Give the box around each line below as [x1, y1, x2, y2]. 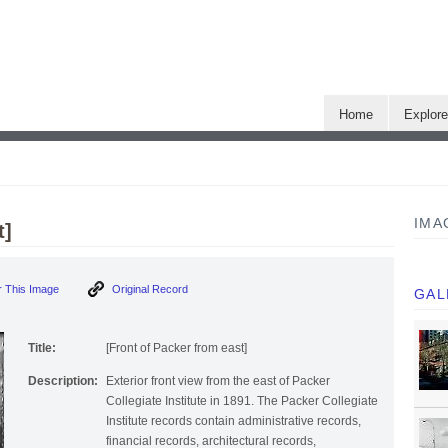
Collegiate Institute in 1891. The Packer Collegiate [106, 400, 378, 415]
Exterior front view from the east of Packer [106, 380, 330, 395]
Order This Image [2, 283, 91, 296]
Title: [28, 347, 56, 362]
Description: [28, 380, 98, 395]
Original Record [141, 283, 220, 296]
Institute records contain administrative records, [106, 420, 361, 435]
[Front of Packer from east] [106, 347, 247, 362]
